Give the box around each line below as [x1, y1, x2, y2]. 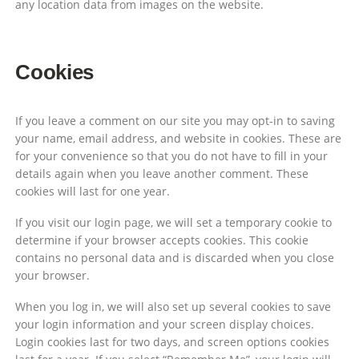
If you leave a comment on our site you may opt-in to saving [15, 112, 336, 128]
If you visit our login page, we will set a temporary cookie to [15, 215, 333, 231]
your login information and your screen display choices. [15, 317, 315, 333]
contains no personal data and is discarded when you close [15, 250, 335, 266]
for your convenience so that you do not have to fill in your [15, 147, 329, 163]
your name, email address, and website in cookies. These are [15, 130, 342, 146]
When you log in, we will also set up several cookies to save [15, 299, 332, 315]
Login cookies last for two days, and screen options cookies [15, 334, 330, 350]
